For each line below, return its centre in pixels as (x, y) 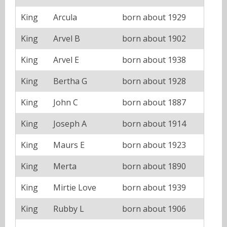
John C (66, 102)
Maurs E (69, 145)
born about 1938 (154, 60)
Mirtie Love (75, 187)
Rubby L (69, 209)
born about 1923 (154, 145)
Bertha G (70, 81)
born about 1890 (154, 166)
